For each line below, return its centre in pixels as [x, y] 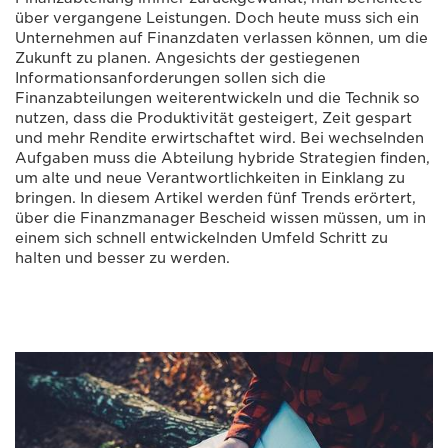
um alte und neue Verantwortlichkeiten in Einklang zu [210, 177]
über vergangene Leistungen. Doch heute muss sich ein [217, 17]
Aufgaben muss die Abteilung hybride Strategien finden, [222, 157]
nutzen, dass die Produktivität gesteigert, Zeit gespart [213, 117]
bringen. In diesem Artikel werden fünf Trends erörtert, [215, 197]
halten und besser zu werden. [122, 257]
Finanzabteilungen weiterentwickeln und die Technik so [217, 97]
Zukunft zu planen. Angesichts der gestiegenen [187, 57]
